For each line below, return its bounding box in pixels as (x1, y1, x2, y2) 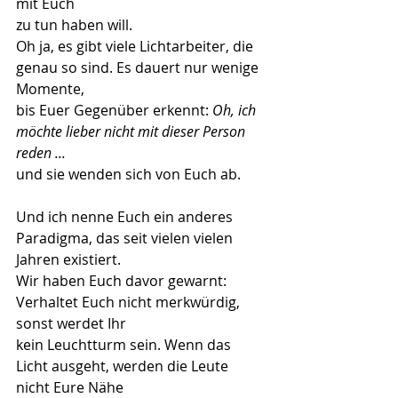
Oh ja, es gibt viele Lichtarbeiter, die (16, 36, 257, 56)
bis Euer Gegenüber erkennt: (16, 100, 212, 120)
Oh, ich (212, 100, 259, 120)
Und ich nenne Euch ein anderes (16, 207, 236, 227)
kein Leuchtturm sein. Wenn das (16, 335, 235, 354)
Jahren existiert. (16, 250, 121, 269)
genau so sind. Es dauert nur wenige (16, 58, 262, 77)
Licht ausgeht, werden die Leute (16, 356, 232, 376)
